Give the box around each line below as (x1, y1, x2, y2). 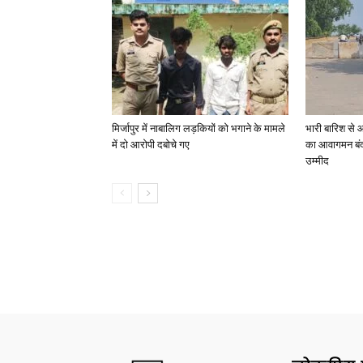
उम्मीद (305, 155, 329, 167)
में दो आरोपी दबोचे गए (112, 139, 190, 151)
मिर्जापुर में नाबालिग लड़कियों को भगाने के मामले (112, 122, 285, 135)
